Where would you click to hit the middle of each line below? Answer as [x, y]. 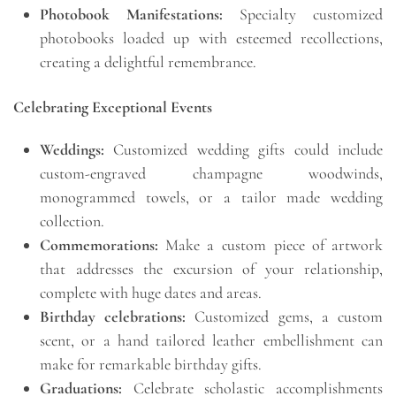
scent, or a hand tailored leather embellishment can [211, 340]
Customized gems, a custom [285, 316]
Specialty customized [303, 14]
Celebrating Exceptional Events [113, 107]
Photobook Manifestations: [131, 14]
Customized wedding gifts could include [244, 149]
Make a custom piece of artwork [270, 244]
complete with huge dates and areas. [151, 292]
